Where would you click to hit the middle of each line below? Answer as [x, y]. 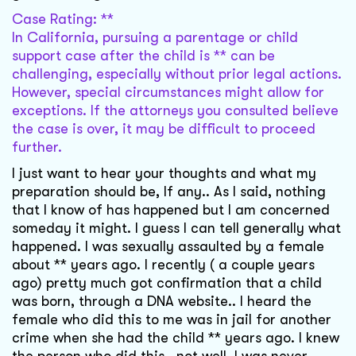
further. [37, 147]
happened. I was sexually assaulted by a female [168, 247]
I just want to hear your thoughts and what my [164, 174]
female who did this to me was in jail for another [172, 320]
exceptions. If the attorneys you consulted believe [175, 111]
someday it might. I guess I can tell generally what [176, 228]
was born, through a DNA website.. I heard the [162, 302]
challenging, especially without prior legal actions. [177, 74]
